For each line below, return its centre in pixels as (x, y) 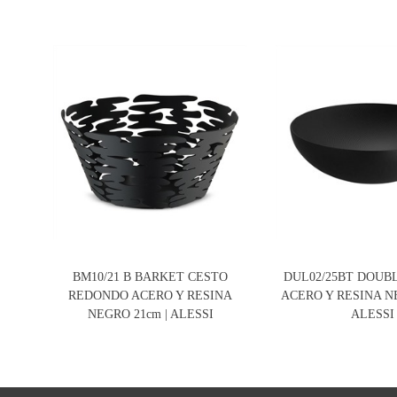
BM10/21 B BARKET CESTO (151, 277)
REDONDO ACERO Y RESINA (151, 296)
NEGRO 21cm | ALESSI (150, 314)
